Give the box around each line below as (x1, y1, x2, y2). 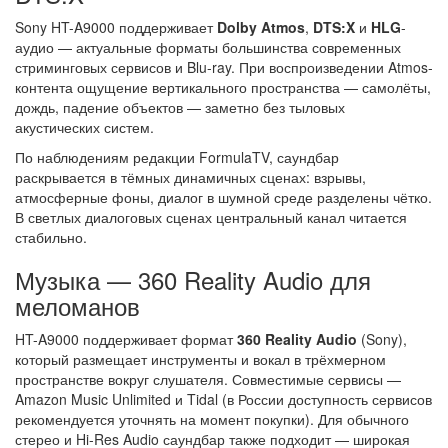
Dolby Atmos (217, 17, 305, 38)
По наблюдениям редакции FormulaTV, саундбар (15, 147, 339, 168)
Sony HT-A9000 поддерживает (15, 17, 217, 38)
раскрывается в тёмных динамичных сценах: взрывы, (15, 167, 366, 188)
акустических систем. (15, 117, 154, 138)
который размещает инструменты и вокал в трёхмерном (15, 349, 386, 370)
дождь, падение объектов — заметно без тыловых (15, 97, 345, 118)
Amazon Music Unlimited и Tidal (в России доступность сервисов (15, 389, 432, 410)
